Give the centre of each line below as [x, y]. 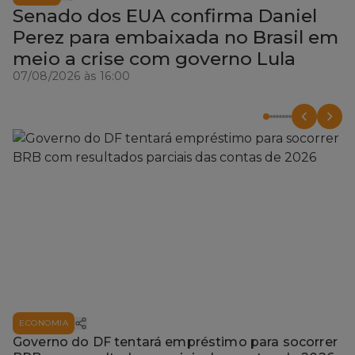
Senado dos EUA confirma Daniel [165, 16]
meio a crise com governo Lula [154, 59]
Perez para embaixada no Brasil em [176, 38]
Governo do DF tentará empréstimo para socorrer [175, 342]
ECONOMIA [44, 323]
